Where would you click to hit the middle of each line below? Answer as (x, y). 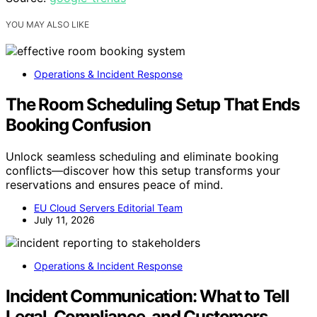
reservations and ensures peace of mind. (114, 185)
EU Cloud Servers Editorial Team (108, 208)
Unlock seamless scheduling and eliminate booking (142, 157)
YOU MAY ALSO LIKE (47, 25)
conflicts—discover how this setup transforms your (143, 171)
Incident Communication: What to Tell (148, 296)
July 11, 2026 (64, 220)
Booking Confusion (78, 125)
